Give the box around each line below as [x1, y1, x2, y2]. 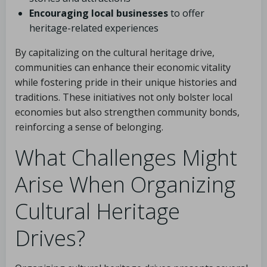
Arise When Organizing [15, 170, 235, 199]
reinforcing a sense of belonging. [15, 120, 163, 133]
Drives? [15, 223, 85, 253]
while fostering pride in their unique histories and [15, 76, 237, 89]
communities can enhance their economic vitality [15, 61, 231, 74]
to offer [168, 7, 204, 20]
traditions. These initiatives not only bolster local [15, 91, 232, 104]
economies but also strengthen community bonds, [15, 105, 240, 119]
